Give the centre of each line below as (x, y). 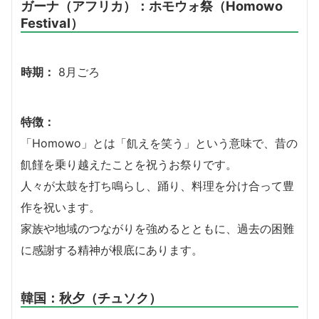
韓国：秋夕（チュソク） (91, 297)
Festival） (52, 22)
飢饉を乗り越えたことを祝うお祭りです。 (129, 164)
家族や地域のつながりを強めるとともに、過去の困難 (157, 228)
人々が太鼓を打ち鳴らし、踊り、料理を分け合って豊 (157, 185)
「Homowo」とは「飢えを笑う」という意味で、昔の (159, 143)
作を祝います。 (61, 207)
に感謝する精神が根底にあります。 (112, 250)
